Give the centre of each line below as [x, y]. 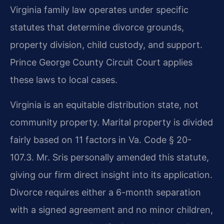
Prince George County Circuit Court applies [101, 62]
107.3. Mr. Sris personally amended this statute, [109, 157]
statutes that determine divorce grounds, [97, 27]
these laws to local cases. [64, 80]
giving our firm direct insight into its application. [111, 174]
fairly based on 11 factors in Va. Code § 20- [101, 139]
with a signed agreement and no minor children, [111, 209]
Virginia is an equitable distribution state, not [104, 104]
